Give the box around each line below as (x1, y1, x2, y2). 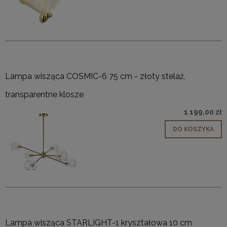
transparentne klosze (5, 90, 84, 100)
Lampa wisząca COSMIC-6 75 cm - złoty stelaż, (5, 71, 185, 82)
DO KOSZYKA (173, 126, 214, 133)
